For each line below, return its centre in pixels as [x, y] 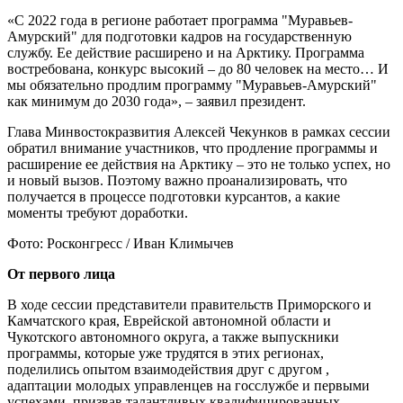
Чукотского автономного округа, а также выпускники [173, 336]
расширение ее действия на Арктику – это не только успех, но [199, 164]
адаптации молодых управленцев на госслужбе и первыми [188, 385]
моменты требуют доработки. [98, 212]
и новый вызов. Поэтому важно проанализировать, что [177, 180]
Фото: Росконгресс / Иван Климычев [121, 243]
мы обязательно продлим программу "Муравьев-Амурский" [192, 85]
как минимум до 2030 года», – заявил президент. [157, 101]
